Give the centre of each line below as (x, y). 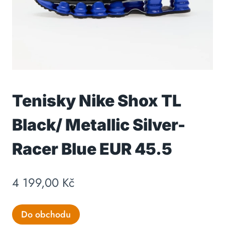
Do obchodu (46, 214)
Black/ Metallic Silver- (99, 125)
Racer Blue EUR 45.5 (92, 149)
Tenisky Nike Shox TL (97, 101)
